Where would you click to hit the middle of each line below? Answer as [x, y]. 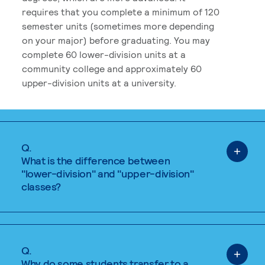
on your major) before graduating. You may [116, 40]
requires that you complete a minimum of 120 [121, 11]
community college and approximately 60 [112, 68]
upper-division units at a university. [99, 82]
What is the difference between [96, 160]
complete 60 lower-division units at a [104, 54]
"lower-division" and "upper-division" [108, 173]
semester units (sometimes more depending [118, 25]
